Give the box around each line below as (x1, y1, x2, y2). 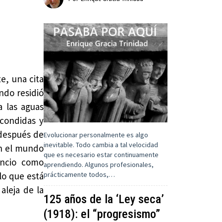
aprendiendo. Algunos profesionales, (44, 160, 154, 169)
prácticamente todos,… (44, 170, 115, 179)
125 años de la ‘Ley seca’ (44, 192, 165, 207)
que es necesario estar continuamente (44, 150, 159, 160)
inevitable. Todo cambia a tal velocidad (44, 140, 159, 150)
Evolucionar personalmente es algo (44, 130, 149, 140)
